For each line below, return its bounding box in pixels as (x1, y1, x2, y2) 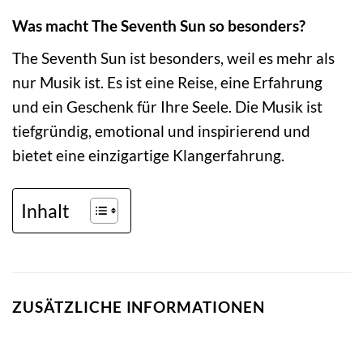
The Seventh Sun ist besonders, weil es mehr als (12, 48, 335, 67)
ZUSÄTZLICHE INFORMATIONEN (12, 297, 265, 316)
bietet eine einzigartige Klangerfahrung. (12, 145, 284, 164)
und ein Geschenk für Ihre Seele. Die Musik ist (12, 96, 322, 116)
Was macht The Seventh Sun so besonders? (12, 16, 305, 36)
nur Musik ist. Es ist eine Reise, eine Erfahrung (12, 72, 322, 92)
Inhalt (21, 199, 70, 222)
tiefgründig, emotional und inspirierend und (12, 121, 310, 140)
